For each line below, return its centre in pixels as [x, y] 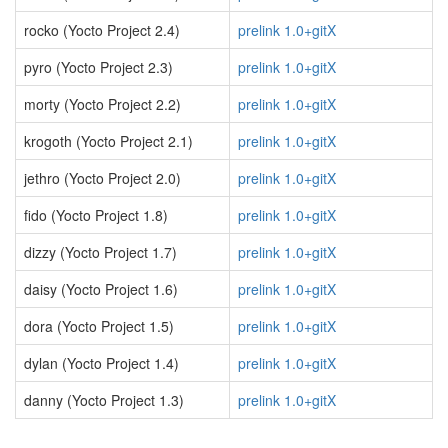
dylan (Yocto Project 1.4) [101, 363]
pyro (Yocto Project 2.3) [98, 67]
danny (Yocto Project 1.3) [104, 400]
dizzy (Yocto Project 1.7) [100, 252]
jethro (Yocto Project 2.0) [102, 178]
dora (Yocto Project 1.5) [99, 326]
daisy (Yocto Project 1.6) [101, 289]
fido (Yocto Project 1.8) [96, 215]
